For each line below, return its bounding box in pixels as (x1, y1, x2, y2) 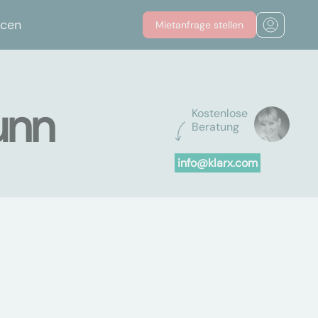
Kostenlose (191, 106, 248, 121)
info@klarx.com (177, 155, 258, 170)
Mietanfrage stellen (155, 18, 243, 31)
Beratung (191, 119, 239, 134)
